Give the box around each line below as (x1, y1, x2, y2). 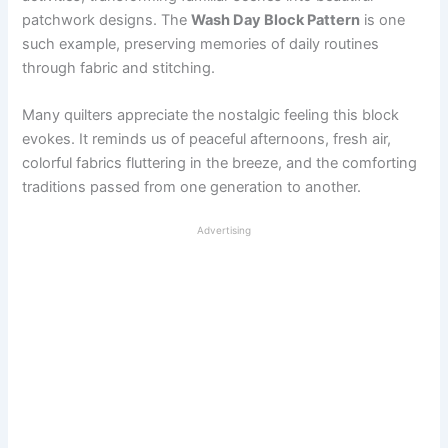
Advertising (197, 224, 251, 237)
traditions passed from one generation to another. (22, 177, 362, 196)
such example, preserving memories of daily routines (22, 34, 380, 53)
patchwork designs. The (22, 10, 192, 29)
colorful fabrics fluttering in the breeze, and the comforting (22, 153, 418, 172)
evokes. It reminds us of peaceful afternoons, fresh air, (22, 129, 392, 148)
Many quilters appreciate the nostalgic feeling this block (22, 105, 400, 124)
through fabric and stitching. (22, 58, 216, 77)
